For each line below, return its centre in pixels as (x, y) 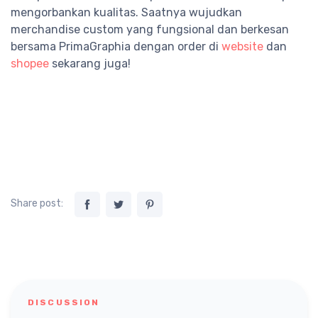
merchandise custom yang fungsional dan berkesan (150, 30)
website (242, 47)
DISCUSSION (64, 303)
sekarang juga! (90, 64)
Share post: (37, 203)
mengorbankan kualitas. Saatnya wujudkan (126, 13)
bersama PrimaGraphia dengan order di (116, 47)
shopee (30, 64)
